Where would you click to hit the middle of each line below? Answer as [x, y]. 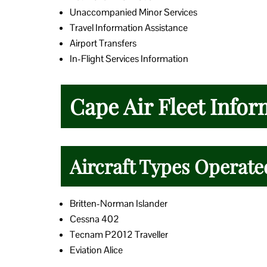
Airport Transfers [103, 43]
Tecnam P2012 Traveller [119, 234]
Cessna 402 [94, 219]
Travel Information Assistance [129, 27]
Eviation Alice [96, 250]
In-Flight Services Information [129, 58]
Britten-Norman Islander [119, 203]
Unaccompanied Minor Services [133, 12]
